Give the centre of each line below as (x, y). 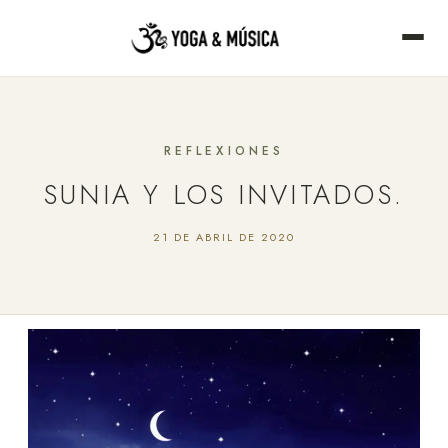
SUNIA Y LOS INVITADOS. (224, 194)
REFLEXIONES (224, 151)
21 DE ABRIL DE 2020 (224, 237)
